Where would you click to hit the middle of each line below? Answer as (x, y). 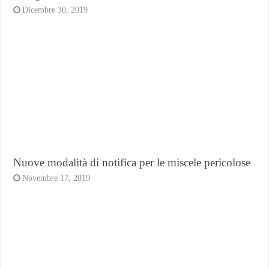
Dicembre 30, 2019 (55, 10)
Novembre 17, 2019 (56, 178)
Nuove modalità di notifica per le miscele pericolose (132, 162)
